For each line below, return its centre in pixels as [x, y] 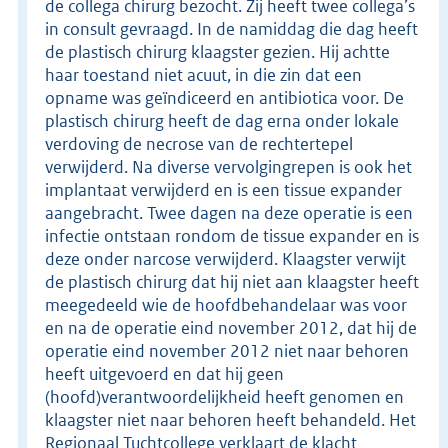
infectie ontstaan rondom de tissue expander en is [232, 235]
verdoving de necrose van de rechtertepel [199, 143]
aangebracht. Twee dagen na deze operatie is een [229, 212]
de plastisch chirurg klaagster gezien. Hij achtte [217, 51]
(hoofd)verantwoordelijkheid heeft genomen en [224, 396]
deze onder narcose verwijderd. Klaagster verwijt [225, 258]
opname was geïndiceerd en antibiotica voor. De [224, 97]
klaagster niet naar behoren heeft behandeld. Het [230, 419]
